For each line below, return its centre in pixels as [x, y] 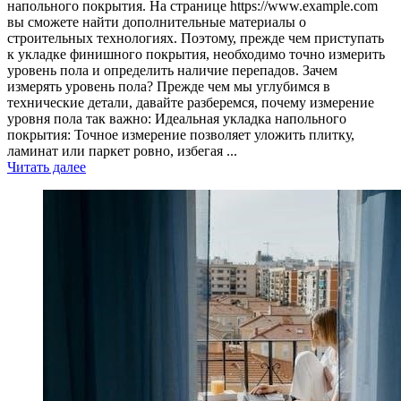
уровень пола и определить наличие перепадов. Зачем [172, 70]
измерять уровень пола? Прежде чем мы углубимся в [169, 86]
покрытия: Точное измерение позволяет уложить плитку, [181, 134]
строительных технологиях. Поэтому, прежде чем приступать [196, 38]
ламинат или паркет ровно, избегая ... [122, 150]
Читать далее [47, 166]
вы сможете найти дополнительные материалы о [157, 21]
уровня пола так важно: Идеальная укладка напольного [177, 118]
